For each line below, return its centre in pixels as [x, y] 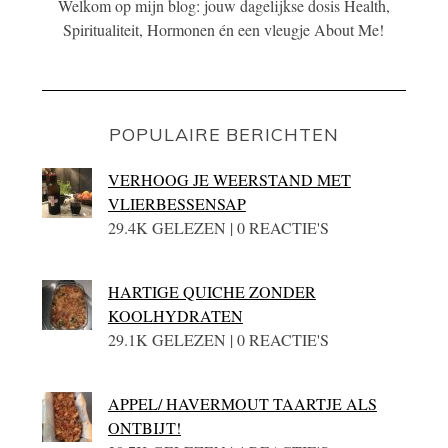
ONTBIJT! [144, 428]
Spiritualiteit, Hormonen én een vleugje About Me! [224, 30]
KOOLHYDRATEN [175, 316]
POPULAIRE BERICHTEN [224, 135]
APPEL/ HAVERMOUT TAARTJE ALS [242, 404]
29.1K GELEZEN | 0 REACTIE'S [218, 340]
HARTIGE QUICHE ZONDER [211, 292]
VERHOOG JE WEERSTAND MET [229, 180]
